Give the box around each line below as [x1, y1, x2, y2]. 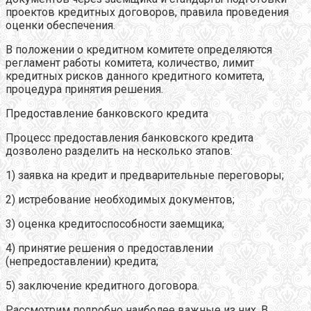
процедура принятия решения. [6, 82, 163, 96]
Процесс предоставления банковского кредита [6, 131, 253, 144]
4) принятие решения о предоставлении [6, 241, 213, 255]
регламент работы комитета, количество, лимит [6, 56, 254, 69]
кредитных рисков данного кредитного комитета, [6, 69, 264, 83]
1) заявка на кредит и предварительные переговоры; [6, 168, 284, 182]
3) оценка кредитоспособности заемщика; [6, 217, 224, 230]
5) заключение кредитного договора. [6, 278, 199, 292]
